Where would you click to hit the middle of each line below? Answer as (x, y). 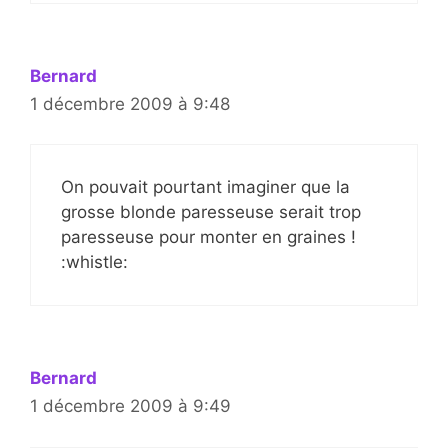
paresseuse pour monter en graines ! (208, 237)
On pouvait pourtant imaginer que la (205, 187)
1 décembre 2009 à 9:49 (130, 406)
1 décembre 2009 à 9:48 (130, 103)
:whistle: (94, 262)
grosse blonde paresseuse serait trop (211, 212)
